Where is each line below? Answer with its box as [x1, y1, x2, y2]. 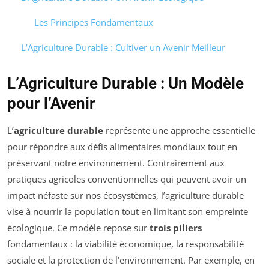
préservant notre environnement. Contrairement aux [7, 157, 225, 169]
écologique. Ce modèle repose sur [7, 222, 150, 234]
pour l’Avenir [7, 94, 95, 113]
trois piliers [150, 222, 202, 234]
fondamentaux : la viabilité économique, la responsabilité [7, 238, 244, 250]
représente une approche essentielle [103, 124, 255, 137]
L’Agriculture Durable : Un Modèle [7, 74, 244, 93]
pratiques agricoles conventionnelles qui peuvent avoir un [7, 173, 246, 186]
